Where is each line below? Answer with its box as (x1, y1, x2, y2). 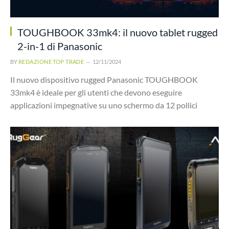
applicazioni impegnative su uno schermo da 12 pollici (10, 100, 197, 110)
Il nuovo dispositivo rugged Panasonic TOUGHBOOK (10, 74, 198, 84)
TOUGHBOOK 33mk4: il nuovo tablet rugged (17, 26, 218, 38)
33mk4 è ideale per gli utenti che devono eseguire (10, 87, 182, 97)
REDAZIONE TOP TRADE (18, 58, 84, 65)
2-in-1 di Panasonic (17, 39, 102, 52)
